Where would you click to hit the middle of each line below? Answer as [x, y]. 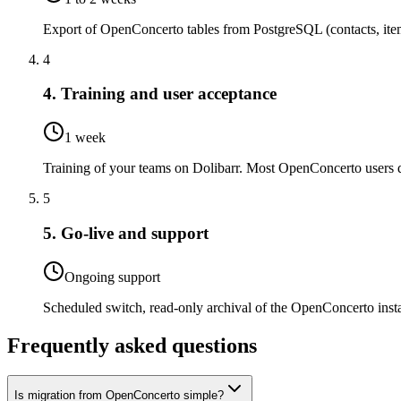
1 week [85, 138]
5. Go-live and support [126, 233]
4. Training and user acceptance [160, 94]
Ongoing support [112, 277]
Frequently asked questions [132, 345]
